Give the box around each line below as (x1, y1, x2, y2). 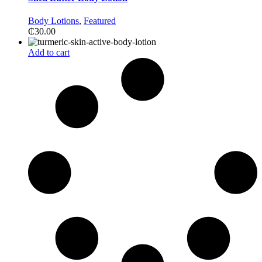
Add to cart (28, 47, 70, 57)
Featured (84, 15, 116, 26)
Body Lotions (28, 15, 79, 26)
